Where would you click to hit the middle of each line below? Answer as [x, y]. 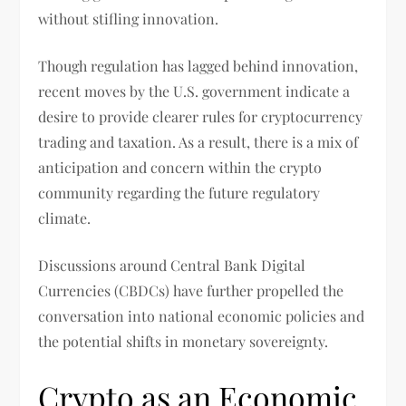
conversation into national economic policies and [202, 316]
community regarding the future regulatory [179, 193]
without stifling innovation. [129, 19]
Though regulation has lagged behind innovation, [198, 66]
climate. [65, 218]
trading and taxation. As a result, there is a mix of [198, 142]
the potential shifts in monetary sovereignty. [184, 342]
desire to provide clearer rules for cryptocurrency [201, 117]
